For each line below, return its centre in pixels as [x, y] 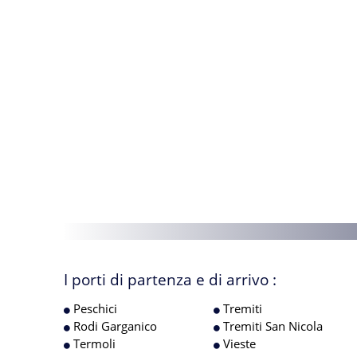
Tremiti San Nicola [272, 326]
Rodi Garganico [114, 326]
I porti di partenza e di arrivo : [170, 280]
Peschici [94, 308]
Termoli [93, 343]
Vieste [238, 343]
